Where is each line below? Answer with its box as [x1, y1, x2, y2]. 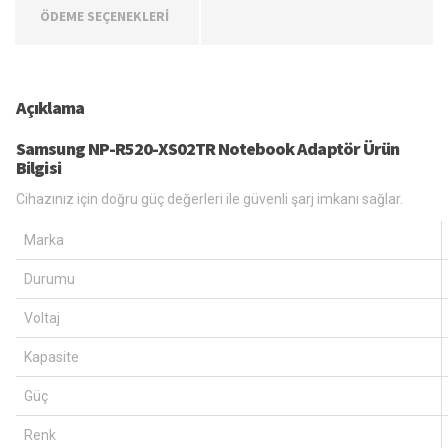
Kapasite [24, 348, 79, 365]
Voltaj [24, 309, 60, 326]
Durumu [24, 270, 75, 287]
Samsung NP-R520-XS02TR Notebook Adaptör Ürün [16, 136, 400, 160]
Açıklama [16, 95, 84, 119]
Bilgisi [16, 155, 61, 179]
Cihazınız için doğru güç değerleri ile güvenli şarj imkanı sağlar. [16, 190, 403, 207]
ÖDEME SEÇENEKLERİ [40, 6, 169, 25]
